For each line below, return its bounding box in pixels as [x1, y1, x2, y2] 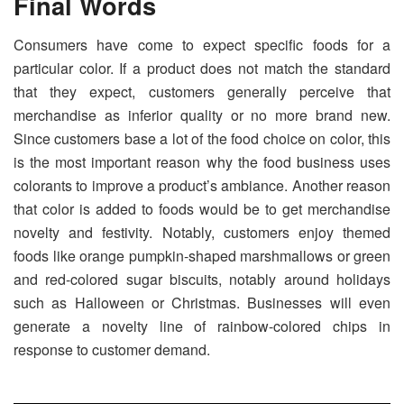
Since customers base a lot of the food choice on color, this [14, 128, 390, 150]
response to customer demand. [14, 339, 210, 361]
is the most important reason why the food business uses [14, 151, 390, 173]
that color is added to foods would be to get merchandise [14, 198, 390, 220]
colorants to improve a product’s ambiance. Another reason [14, 175, 390, 197]
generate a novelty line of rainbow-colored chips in [14, 316, 390, 337]
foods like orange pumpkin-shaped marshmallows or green [14, 245, 390, 267]
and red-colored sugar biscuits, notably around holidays [14, 269, 390, 290]
